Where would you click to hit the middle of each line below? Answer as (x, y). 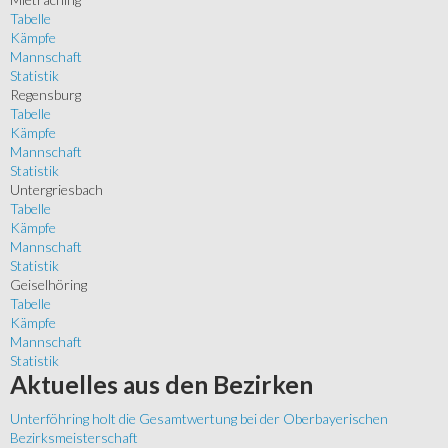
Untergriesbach (56, 190)
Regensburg (45, 95)
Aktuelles (64, 385)
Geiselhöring (48, 285)
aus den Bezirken (215, 385)
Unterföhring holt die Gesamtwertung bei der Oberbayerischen (199, 419)
